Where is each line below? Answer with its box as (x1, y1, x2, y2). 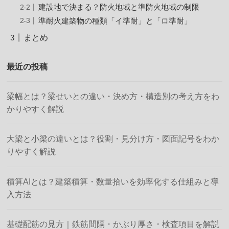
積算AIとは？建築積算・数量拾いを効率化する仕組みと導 (7, 176, 219, 186)
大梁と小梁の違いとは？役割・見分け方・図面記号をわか (7, 134, 220, 144)
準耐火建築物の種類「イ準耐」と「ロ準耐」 (38, 16, 192, 25)
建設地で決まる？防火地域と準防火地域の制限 (38, 3, 199, 11)
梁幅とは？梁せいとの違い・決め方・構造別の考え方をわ (7, 91, 220, 101)
